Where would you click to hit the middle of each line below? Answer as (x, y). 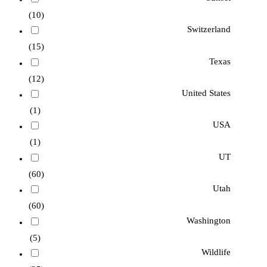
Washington (208, 220)
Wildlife (216, 252)
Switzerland (209, 30)
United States (206, 93)
